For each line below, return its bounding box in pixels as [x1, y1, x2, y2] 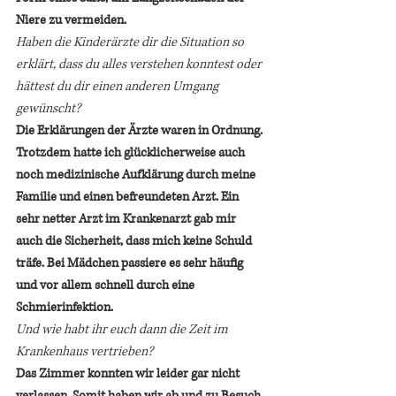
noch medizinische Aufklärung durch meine [16, 165, 258, 183]
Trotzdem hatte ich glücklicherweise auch [16, 143, 247, 161]
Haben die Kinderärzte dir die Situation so [16, 33, 247, 50]
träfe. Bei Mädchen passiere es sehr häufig [16, 254, 246, 271]
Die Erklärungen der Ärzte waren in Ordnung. [16, 121, 265, 139]
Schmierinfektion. [16, 298, 113, 316]
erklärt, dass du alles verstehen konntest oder [16, 55, 264, 72]
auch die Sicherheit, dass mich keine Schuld [16, 232, 255, 249]
